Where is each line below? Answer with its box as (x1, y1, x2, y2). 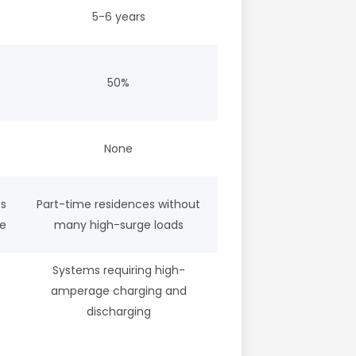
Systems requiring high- (52, 262, 185, 279)
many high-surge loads (53, 217, 184, 234)
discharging (86, 304, 151, 320)
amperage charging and (50, 283, 187, 300)
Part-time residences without (37, 196, 200, 213)
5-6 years (91, 9, 145, 25)
